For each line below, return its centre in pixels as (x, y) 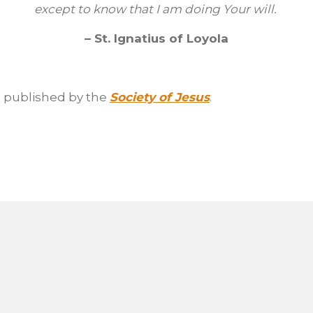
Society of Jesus (160, 97)
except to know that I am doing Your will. (156, 9)
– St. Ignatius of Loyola (156, 38)
